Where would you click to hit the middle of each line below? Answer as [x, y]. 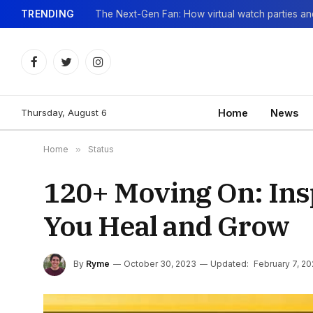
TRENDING [48, 14]
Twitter [81, 68]
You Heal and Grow [166, 226]
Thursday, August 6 [64, 112]
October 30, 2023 [160, 264]
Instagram [119, 68]
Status [101, 149]
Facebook [57, 68]
